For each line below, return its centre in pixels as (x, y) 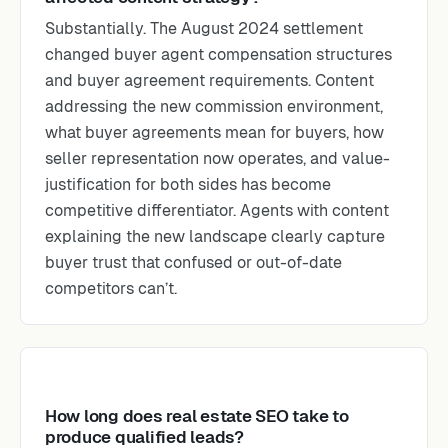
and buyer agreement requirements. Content (209, 80)
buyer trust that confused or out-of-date (193, 262)
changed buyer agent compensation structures (218, 54)
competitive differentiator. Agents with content (217, 210)
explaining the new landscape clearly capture (215, 236)
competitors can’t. (111, 288)
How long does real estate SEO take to (197, 416)
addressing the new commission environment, (214, 106)
